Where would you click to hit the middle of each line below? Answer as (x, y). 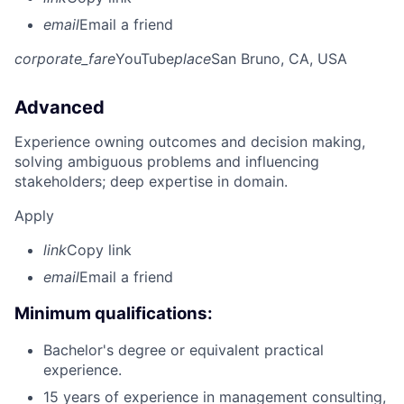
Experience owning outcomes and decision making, (190, 141)
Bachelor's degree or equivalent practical (184, 350)
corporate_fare (65, 58)
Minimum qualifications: (114, 313)
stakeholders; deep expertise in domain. (151, 181)
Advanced (60, 107)
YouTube (145, 58)
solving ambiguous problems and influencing (167, 161)
